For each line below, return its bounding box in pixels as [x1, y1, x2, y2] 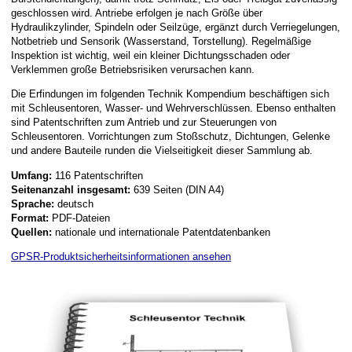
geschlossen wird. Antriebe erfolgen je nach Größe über [11, 6, 262, 19]
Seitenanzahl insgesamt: [11, 183, 130, 196]
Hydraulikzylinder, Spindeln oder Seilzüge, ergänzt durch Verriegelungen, [11, 20, 340, 33]
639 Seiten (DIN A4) [130, 183, 224, 196]
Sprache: [11, 197, 54, 210]
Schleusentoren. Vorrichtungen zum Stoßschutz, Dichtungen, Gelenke [11, 130, 330, 143]
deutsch [54, 197, 93, 210]
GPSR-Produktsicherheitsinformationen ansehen [11, 250, 231, 262]
